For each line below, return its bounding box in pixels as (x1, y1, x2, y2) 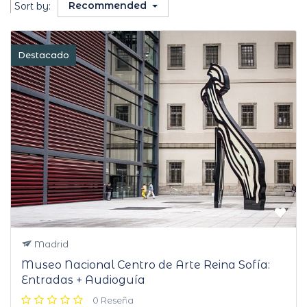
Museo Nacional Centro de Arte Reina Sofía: (21, 258, 270, 272)
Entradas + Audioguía (21, 273, 145, 287)
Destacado (18, 49, 69, 60)
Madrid (32, 238, 69, 250)
